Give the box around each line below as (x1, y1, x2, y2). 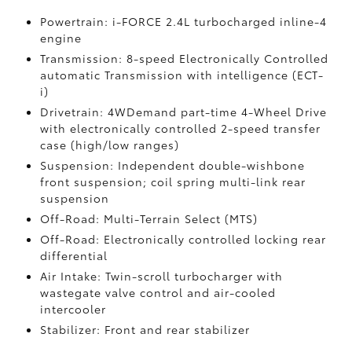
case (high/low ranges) (39, 137, 179, 152)
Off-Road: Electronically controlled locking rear (39, 231, 326, 247)
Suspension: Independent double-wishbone (39, 157, 305, 173)
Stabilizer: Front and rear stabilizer (39, 321, 250, 337)
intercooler (39, 301, 106, 317)
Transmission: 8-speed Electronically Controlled (39, 50, 328, 66)
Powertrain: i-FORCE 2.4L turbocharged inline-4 (39, 13, 327, 29)
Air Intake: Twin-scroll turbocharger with (39, 268, 283, 284)
